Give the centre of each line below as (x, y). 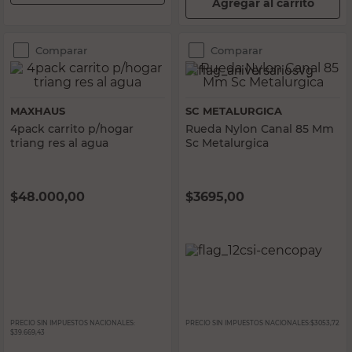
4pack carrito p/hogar (72, 129)
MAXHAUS (38, 111)
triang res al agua (59, 143)
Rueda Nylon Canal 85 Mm (260, 129)
